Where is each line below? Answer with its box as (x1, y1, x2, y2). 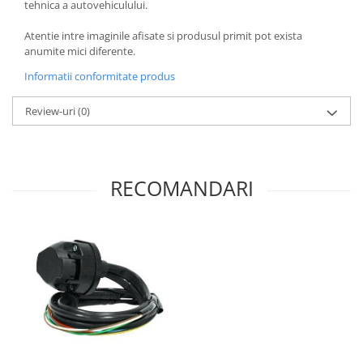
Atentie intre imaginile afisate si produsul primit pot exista (24, 28, 302, 44)
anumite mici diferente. (24, 44, 135, 59)
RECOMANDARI (109, 174, 254, 203)
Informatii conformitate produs (24, 69, 175, 84)
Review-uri (25, 104, 78, 119)
